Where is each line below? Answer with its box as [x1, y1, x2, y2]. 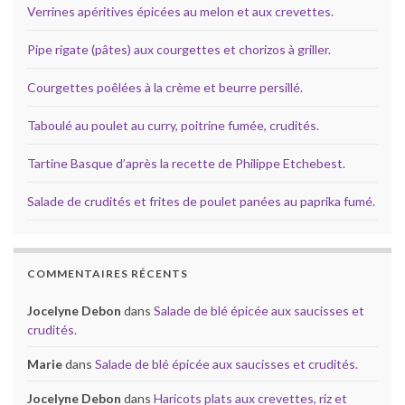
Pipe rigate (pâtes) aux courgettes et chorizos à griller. [27, 42, 331, 58]
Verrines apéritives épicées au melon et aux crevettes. [27, 4, 334, 20]
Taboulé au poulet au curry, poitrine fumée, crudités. [27, 118, 319, 134]
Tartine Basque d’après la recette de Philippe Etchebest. [27, 155, 345, 172]
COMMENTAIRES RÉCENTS [27, 267, 188, 281]
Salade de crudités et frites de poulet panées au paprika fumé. [27, 193, 375, 210]
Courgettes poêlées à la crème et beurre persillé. [27, 80, 303, 96]
